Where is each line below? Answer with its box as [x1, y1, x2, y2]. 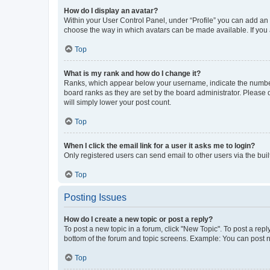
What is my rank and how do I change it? [64, 69, 201, 78]
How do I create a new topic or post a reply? [64, 215, 213, 224]
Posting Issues [64, 192, 127, 202]
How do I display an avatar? [64, 6, 158, 15]
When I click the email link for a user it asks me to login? [64, 141, 255, 150]
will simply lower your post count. [64, 98, 171, 107]
